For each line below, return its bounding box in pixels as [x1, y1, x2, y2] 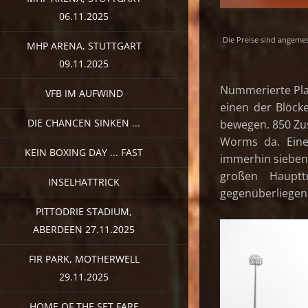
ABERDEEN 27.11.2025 [33, 222, 135, 236]
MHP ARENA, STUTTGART [26, 38, 142, 52]
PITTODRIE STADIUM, [36, 204, 132, 218]
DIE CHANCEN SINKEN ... [27, 115, 140, 129]
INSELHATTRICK [48, 175, 120, 188]
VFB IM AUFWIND [45, 86, 123, 100]
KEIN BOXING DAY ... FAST [25, 145, 143, 159]
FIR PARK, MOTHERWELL [28, 252, 140, 265]
